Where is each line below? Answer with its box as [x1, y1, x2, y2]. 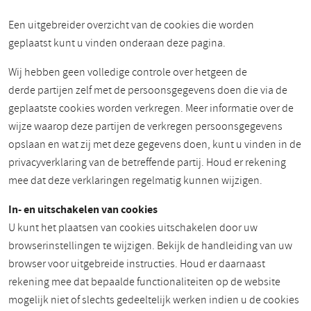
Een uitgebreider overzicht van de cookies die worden [8, 17, 254, 33]
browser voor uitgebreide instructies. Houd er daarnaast [8, 256, 265, 271]
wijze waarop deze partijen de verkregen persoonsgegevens [8, 119, 283, 134]
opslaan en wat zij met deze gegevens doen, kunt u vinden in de [8, 137, 301, 152]
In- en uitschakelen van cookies [8, 202, 158, 217]
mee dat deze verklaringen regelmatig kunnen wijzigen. [8, 173, 262, 188]
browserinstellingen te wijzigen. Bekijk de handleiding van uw [8, 238, 292, 253]
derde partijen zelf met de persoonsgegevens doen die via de [8, 83, 287, 98]
